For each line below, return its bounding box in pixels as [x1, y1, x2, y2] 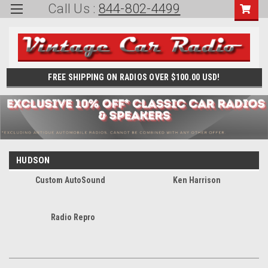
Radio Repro [51, 212, 95, 223]
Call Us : [48, 1, 99, 16]
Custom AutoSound [35, 175, 105, 185]
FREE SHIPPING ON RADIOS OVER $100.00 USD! [48, 72, 220, 82]
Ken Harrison [172, 175, 221, 185]
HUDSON [16, 155, 50, 166]
